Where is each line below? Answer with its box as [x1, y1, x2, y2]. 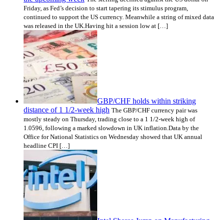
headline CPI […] [24, 141, 70, 149]
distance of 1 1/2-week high [24, 105, 110, 114]
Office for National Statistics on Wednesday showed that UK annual [24, 133, 202, 140]
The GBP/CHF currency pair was [111, 106, 197, 114]
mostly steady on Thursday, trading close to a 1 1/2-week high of [24, 115, 195, 123]
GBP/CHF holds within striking [97, 96, 196, 105]
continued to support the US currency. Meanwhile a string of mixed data [24, 13, 214, 21]
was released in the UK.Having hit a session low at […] [24, 22, 168, 29]
